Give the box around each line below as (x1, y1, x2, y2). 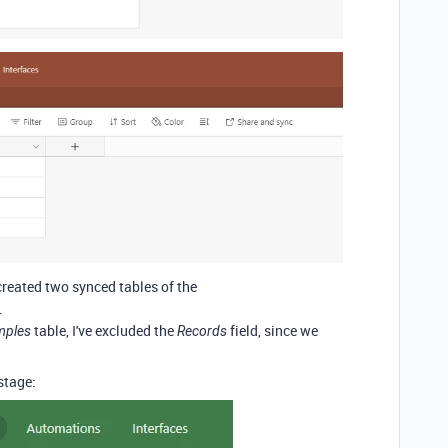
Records (177, 323, 227, 340)
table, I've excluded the (34, 321, 177, 341)
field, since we (227, 321, 318, 341)
